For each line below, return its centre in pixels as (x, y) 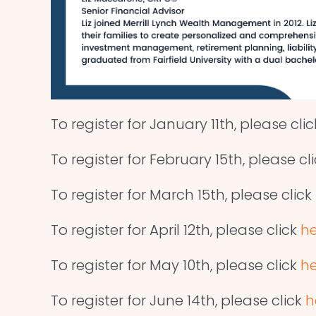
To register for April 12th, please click (176, 230)
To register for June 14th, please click (178, 301)
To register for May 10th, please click (176, 266)
